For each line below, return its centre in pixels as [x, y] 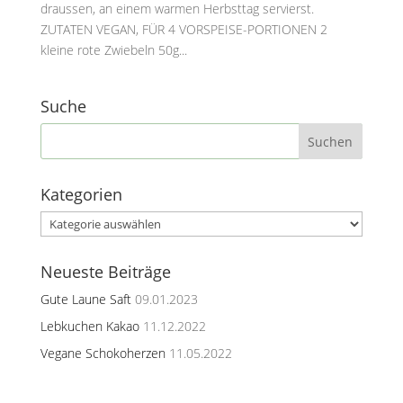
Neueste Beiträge [105, 272]
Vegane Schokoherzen [103, 353]
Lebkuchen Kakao [90, 326]
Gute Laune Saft [85, 299]
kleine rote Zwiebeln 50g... [113, 50]
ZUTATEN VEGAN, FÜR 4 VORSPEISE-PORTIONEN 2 [184, 29]
